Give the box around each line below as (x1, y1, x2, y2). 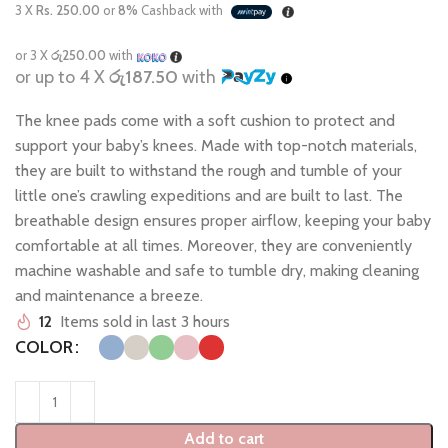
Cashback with (138, 2, 226, 19)
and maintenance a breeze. (15, 286, 203, 306)
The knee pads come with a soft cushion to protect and (15, 111, 395, 131)
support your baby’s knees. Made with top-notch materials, (15, 136, 417, 156)
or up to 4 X (15, 66, 109, 89)
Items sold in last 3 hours (60, 312, 230, 332)
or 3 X (15, 47, 51, 64)
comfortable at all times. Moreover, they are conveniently (15, 236, 412, 256)
